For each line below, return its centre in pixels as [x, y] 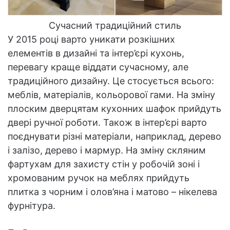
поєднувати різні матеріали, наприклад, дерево [114, 137]
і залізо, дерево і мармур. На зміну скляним [107, 150]
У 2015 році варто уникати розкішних [91, 40]
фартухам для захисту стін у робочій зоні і [104, 164]
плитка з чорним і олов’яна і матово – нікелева [112, 192]
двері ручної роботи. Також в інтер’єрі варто [107, 123]
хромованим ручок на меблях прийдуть [99, 178]
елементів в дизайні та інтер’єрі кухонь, [96, 53]
